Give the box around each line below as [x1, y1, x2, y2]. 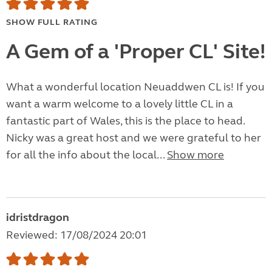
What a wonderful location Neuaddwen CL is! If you [6, 80, 265, 94]
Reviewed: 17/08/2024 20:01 [6, 228, 147, 242]
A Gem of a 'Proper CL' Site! [6, 39, 266, 65]
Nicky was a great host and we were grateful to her [6, 131, 261, 145]
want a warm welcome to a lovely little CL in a [6, 97, 233, 111]
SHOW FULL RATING [6, 17, 98, 28]
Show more [167, 148, 224, 162]
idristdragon [6, 211, 69, 225]
